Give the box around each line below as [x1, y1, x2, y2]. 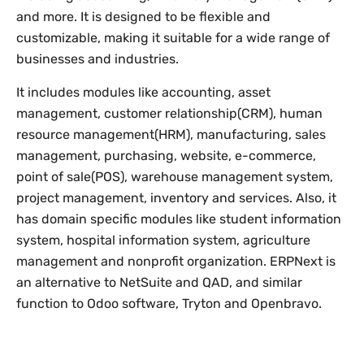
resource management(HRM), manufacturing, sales [16, 127, 326, 142]
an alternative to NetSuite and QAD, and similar [16, 275, 302, 290]
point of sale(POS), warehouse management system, [16, 169, 333, 184]
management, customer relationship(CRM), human [16, 106, 323, 121]
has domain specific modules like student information [16, 211, 341, 227]
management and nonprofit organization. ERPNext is [16, 253, 336, 269]
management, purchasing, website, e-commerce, [16, 148, 316, 163]
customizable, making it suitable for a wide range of [16, 30, 330, 45]
